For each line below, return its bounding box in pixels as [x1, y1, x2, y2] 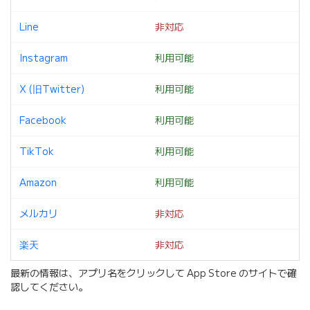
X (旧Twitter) [19, 83, 84, 96]
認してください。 [10, 281, 88, 294]
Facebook [19, 114, 66, 127]
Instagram [19, 52, 68, 65]
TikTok [19, 145, 54, 158]
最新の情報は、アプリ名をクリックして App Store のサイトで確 [10, 267, 297, 280]
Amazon [19, 176, 57, 190]
